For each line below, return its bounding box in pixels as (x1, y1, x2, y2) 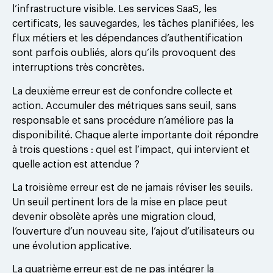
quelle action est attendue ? (12, 159, 140, 169)
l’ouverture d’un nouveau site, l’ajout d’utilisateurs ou (12, 226, 254, 236)
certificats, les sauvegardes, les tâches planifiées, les (12, 19, 254, 29)
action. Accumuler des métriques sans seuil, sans (12, 101, 236, 111)
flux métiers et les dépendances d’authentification (12, 34, 243, 44)
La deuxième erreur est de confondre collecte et (12, 86, 233, 96)
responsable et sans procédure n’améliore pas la (12, 115, 233, 126)
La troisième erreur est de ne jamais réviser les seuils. (12, 182, 253, 193)
